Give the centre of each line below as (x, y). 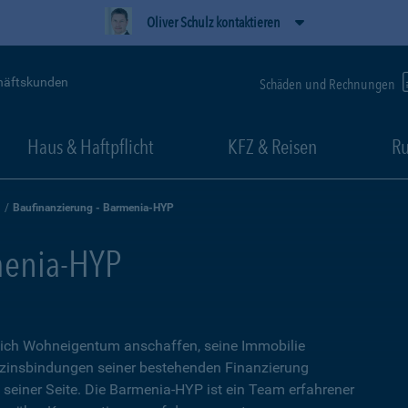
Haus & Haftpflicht (90, 147)
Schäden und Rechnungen (329, 84)
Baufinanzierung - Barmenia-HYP (93, 208)
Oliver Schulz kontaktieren (213, 22)
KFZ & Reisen (272, 147)
